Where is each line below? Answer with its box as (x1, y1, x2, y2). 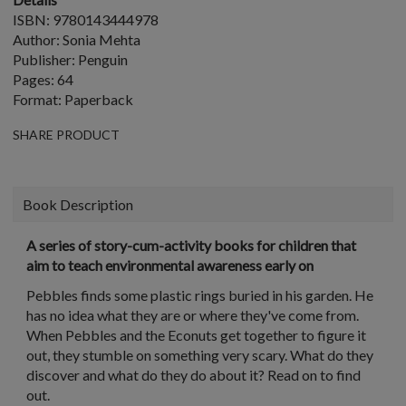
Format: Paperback (13, 91, 133, 108)
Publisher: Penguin (13, 51, 128, 68)
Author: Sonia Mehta (13, 31, 140, 48)
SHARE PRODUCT (13, 127, 120, 142)
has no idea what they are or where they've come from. (26, 306, 359, 324)
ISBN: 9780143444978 (13, 11, 159, 28)
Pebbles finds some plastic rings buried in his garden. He (26, 286, 373, 304)
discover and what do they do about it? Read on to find (26, 366, 361, 383)
